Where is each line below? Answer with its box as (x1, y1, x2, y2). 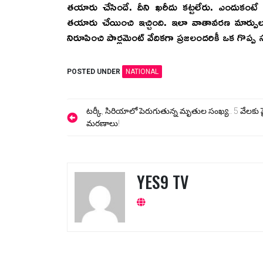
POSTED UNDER (67, 67, 122, 76)
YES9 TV (137, 169, 189, 194)
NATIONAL (126, 67, 159, 76)
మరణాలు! (86, 118, 120, 128)
